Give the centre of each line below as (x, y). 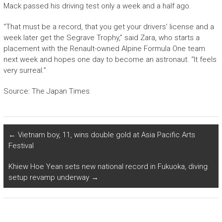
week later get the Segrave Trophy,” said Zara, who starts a (101, 37)
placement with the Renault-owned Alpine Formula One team (104, 48)
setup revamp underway (50, 177)
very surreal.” (25, 70)
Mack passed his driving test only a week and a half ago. (97, 6)
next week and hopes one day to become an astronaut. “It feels (110, 59)
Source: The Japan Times (46, 91)
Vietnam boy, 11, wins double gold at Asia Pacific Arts (105, 135)
